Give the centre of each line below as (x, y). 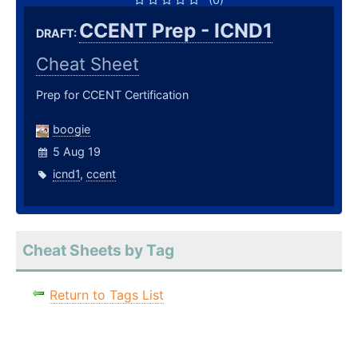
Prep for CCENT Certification (112, 95)
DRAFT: (58, 34)
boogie (72, 129)
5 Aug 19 (77, 152)
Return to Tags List (107, 295)
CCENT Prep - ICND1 (176, 31)
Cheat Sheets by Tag (98, 251)
